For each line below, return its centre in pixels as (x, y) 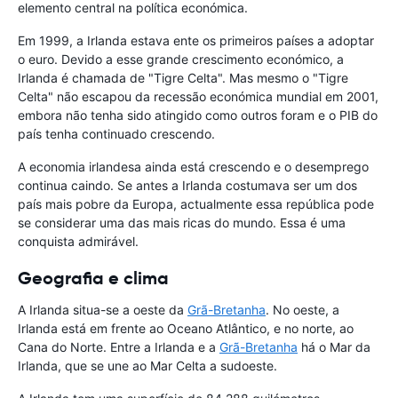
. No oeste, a (302, 310)
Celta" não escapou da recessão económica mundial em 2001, (198, 97)
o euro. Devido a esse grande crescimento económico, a (181, 60)
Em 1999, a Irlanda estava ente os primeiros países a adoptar (196, 41)
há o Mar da (334, 347)
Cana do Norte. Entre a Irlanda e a (119, 347)
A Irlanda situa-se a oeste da (103, 310)
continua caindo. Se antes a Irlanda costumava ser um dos (187, 186)
